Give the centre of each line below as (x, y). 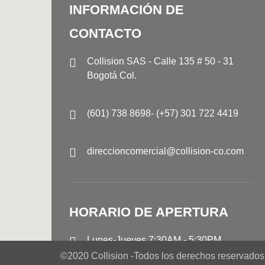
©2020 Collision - (97, 256)
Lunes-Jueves (118, 240)
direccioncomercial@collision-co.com (165, 151)
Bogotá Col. (112, 75)
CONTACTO (105, 33)
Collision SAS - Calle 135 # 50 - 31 (160, 61)
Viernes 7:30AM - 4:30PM (141, 254)
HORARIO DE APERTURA (149, 212)
